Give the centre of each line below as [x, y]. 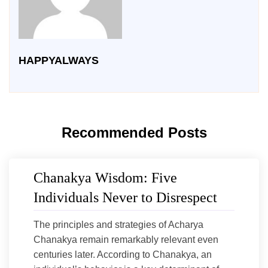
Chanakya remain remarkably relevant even [126, 239]
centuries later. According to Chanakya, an [123, 254]
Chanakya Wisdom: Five [105, 177]
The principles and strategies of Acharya [118, 224]
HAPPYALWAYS [59, 60]
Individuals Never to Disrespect [125, 197]
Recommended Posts [134, 132]
